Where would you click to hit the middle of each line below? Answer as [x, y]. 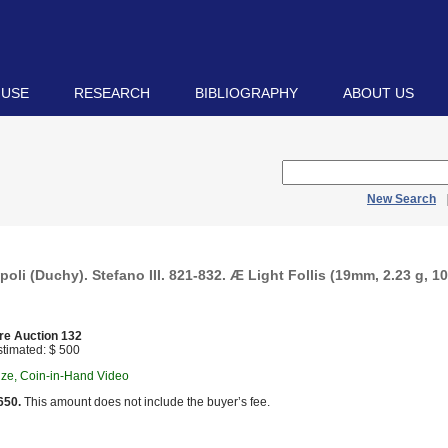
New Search [401, 199]
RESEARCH [112, 93]
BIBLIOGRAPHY [246, 93]
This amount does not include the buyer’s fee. [145, 402]
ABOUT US [378, 93]
